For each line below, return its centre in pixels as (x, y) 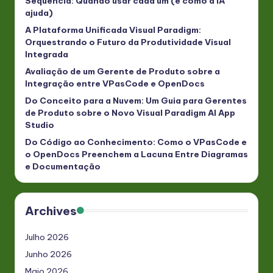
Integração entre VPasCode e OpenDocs (115, 83)
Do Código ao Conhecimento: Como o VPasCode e (136, 142)
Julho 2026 (47, 237)
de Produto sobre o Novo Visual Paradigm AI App (130, 112)
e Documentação (63, 166)
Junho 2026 (48, 254)
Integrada (47, 54)
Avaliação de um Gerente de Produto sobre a (122, 71)
